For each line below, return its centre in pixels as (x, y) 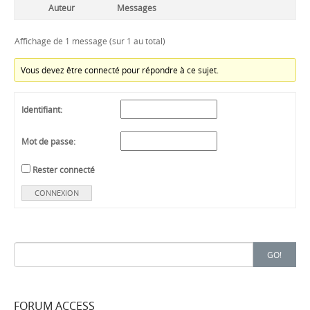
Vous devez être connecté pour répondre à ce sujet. (120, 70)
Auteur (62, 7)
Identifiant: (42, 109)
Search (27, 249)
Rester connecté (64, 169)
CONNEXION (57, 192)
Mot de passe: (48, 141)
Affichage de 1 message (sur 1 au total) (90, 40)
